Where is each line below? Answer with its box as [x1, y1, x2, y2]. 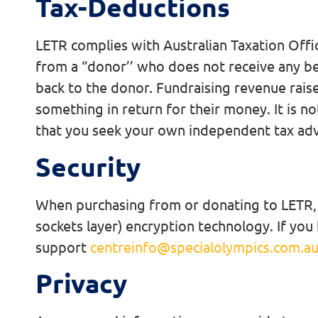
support [35, 237, 90, 256]
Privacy [35, 266, 127, 299]
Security [35, 150, 141, 182]
